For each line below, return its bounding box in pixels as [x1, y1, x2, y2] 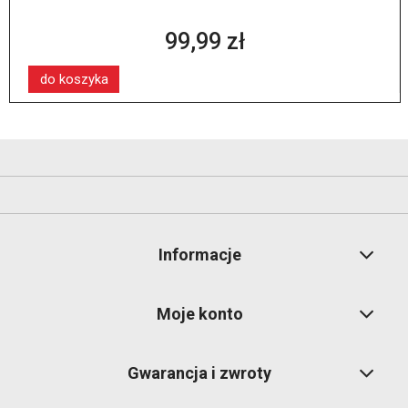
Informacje [158, 245, 241, 265]
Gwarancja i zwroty [127, 363, 271, 383]
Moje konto [156, 304, 243, 324]
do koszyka [39, 70, 108, 87]
